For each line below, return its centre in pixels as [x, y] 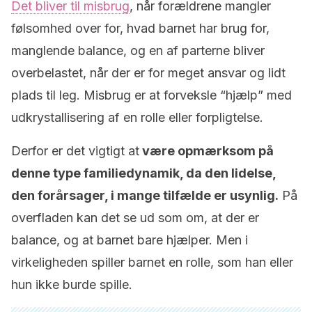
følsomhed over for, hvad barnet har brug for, [140, 28]
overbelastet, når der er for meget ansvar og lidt [148, 73]
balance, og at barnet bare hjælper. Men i [130, 240]
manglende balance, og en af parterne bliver [138, 50]
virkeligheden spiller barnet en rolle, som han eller [152, 262]
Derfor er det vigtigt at [75, 151]
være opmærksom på [206, 151]
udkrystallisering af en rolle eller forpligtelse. [137, 117]
